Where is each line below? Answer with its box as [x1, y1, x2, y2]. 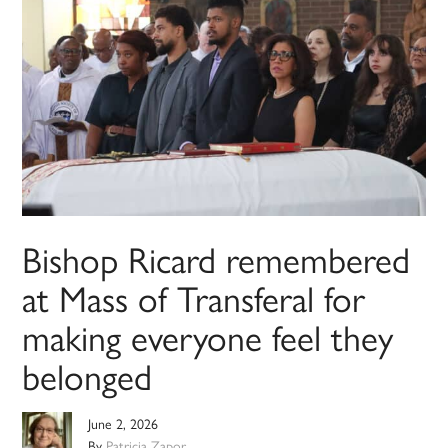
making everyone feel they [22, 310, 394, 363]
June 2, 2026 [88, 413, 159, 434]
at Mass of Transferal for [22, 271, 366, 324]
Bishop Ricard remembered [22, 232, 411, 285]
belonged [22, 349, 153, 402]
